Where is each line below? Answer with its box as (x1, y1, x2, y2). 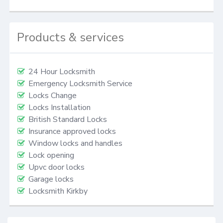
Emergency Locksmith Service (28, 78, 132, 90)
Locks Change (28, 90, 77, 102)
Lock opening (28, 150, 74, 161)
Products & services (17, 29, 124, 46)
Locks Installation (28, 102, 91, 113)
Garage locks (28, 174, 74, 185)
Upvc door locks (28, 162, 85, 173)
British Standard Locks (28, 114, 107, 125)
